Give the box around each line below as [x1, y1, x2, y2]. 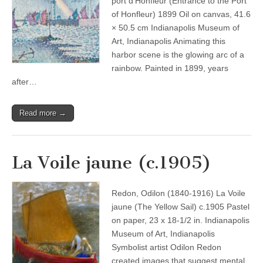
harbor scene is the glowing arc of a [112, 50, 244, 59]
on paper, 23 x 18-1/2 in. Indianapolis [112, 215, 249, 225]
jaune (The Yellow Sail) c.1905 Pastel [112, 202, 249, 211]
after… [12, 77, 37, 86]
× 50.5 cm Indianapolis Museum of [112, 23, 240, 32]
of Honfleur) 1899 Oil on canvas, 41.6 [112, 9, 251, 19]
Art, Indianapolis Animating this [112, 36, 225, 46]
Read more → [19, 109, 66, 117]
